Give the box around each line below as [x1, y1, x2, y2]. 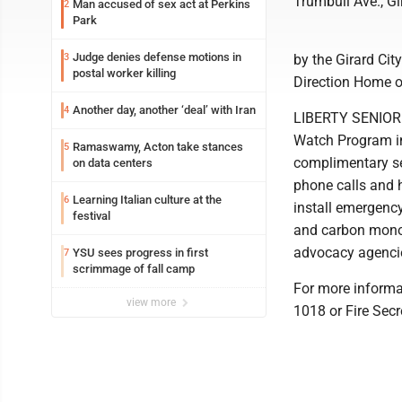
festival [73, 209, 110, 223]
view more [127, 296, 179, 309]
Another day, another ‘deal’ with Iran [73, 103, 256, 117]
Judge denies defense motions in [73, 50, 241, 64]
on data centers [73, 156, 153, 170]
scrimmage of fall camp [73, 262, 195, 275]
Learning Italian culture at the [73, 193, 154, 206]
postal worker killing [73, 66, 176, 80]
